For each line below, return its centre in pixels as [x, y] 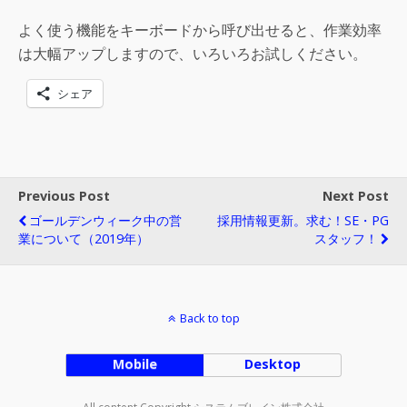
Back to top [209, 318]
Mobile [134, 364]
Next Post [356, 196]
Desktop [272, 364]
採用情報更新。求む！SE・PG [303, 221]
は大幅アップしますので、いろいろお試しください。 [193, 54]
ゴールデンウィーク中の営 [105, 221]
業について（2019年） [84, 239]
